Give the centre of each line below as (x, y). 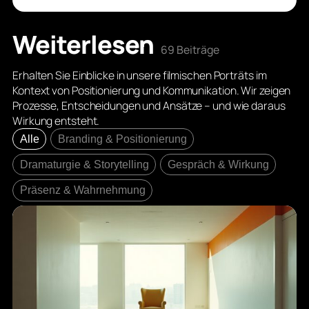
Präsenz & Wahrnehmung (82, 190)
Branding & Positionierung (122, 139)
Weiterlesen (85, 44)
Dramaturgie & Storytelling (84, 165)
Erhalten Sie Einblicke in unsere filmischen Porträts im (140, 75)
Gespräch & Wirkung (218, 165)
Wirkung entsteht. (56, 120)
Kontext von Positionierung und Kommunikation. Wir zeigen (152, 90)
